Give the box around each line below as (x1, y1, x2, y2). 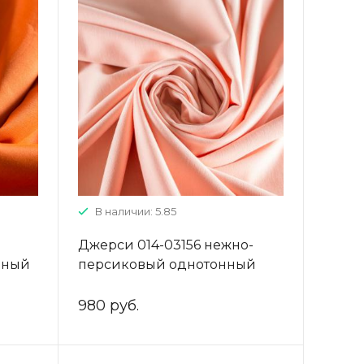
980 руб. (77, 296, 139, 314)
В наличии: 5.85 (94, 204, 176, 218)
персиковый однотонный (77, 256, 256, 272)
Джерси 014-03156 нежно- (77, 236, 253, 253)
